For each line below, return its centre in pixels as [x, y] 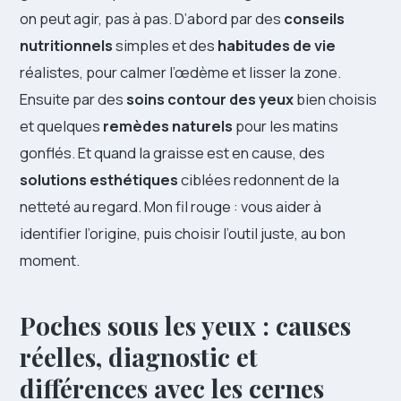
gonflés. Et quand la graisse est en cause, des [172, 152]
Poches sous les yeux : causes [185, 325]
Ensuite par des [73, 98]
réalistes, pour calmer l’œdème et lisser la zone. [180, 72]
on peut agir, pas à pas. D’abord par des [152, 18]
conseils [314, 18]
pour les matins [286, 125]
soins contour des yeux [210, 98]
